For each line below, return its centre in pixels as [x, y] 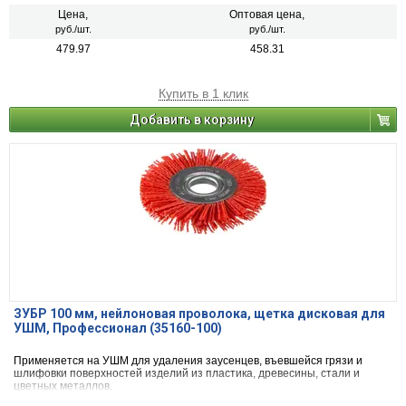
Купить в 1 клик [203, 94]
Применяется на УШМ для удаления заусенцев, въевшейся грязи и [188, 361]
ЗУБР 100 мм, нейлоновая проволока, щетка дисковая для [199, 314]
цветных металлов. [63, 387]
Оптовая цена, [267, 15]
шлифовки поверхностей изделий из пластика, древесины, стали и [187, 374]
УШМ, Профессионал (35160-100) [118, 329]
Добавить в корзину [192, 120]
